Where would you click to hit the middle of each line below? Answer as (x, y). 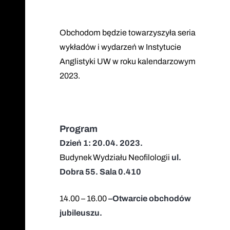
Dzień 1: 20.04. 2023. (101, 143)
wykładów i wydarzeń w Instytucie (120, 47)
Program (78, 129)
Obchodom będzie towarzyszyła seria (127, 33)
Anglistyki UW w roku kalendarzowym (127, 62)
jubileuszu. (81, 213)
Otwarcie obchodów (151, 199)
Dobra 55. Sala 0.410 (100, 172)
